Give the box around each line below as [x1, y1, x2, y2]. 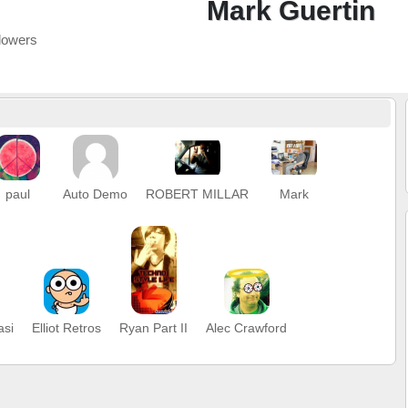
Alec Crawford [206, 321, 287, 336]
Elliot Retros [32, 321, 101, 336]
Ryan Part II [119, 321, 188, 336]
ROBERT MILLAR [146, 186, 249, 201]
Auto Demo [63, 186, 127, 201]
